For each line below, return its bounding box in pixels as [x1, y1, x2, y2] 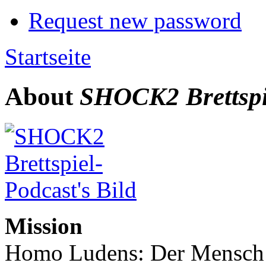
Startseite [5, 44, 91, 70]
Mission [5, 213, 83, 239]
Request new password [28, 8, 242, 34]
